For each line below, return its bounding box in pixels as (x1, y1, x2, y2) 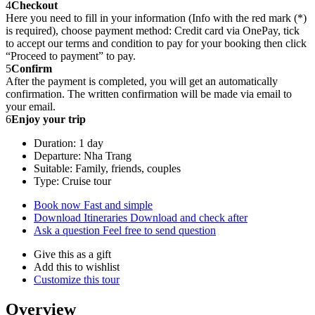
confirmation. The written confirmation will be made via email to (6, 88, 292, 101)
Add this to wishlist (34, 261, 120, 274)
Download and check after (130, 212, 247, 224)
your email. (6, 101, 56, 113)
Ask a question (34, 224, 103, 237)
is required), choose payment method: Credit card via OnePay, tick (6, 25, 300, 37)
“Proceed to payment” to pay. (6, 50, 136, 63)
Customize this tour (34, 274, 120, 286)
